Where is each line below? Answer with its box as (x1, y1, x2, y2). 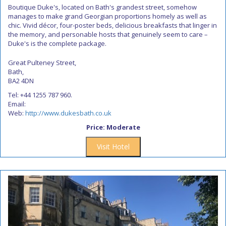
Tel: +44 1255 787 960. (8, 90, 72, 99)
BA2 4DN (8, 76, 34, 85)
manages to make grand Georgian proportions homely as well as (8, 12, 207, 21)
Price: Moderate (86, 123, 140, 132)
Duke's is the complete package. (8, 39, 106, 48)
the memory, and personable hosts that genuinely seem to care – (8, 30, 208, 39)
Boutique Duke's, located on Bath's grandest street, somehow (8, 3, 197, 12)
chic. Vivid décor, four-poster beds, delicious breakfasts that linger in (8, 21, 217, 30)
